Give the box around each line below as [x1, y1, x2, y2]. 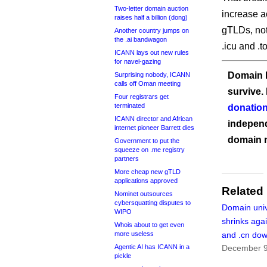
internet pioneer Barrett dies [114, 124, 194, 131]
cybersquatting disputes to [114, 199, 191, 206]
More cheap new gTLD [114, 168, 181, 175]
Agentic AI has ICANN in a [114, 243, 190, 250]
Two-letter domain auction [114, 5, 188, 12]
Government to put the [114, 137, 179, 144]
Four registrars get [114, 93, 169, 100]
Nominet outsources [114, 190, 173, 197]
